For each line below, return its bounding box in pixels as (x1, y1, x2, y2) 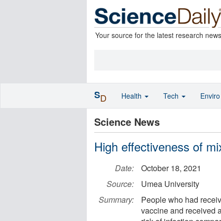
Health (121, 91, 144, 101)
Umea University (141, 178, 199, 189)
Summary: (99, 194, 134, 205)
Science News (94, 114, 160, 129)
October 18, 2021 (141, 162, 201, 174)
